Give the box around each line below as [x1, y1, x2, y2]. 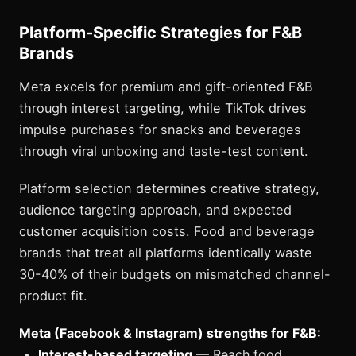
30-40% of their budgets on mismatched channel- [19, 265, 331, 282]
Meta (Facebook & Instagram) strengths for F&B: [19, 324, 321, 341]
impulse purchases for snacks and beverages [19, 121, 301, 137]
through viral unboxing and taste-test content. [19, 142, 308, 159]
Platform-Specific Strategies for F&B [19, 22, 302, 42]
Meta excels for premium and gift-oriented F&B [19, 78, 313, 95]
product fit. [19, 287, 87, 304]
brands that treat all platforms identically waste [19, 244, 312, 261]
